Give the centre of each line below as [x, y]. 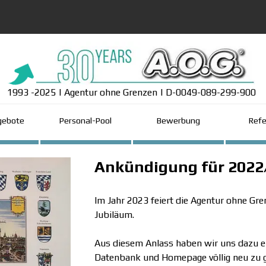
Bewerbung [178, 120]
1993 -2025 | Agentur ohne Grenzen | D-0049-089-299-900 [131, 92]
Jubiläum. [114, 215]
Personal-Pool [85, 120]
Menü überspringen [168, 106]
